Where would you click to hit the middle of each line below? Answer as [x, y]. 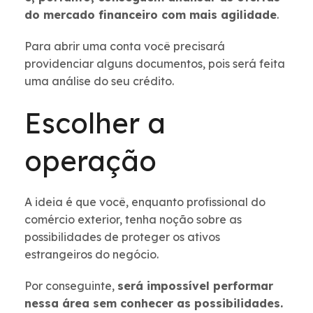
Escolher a [95, 123]
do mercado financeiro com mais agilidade [151, 15]
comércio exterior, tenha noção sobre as [133, 220]
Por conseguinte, [71, 286]
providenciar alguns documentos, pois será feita [155, 64]
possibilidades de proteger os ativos [122, 237]
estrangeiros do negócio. [92, 255]
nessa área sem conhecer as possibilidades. [154, 304]
